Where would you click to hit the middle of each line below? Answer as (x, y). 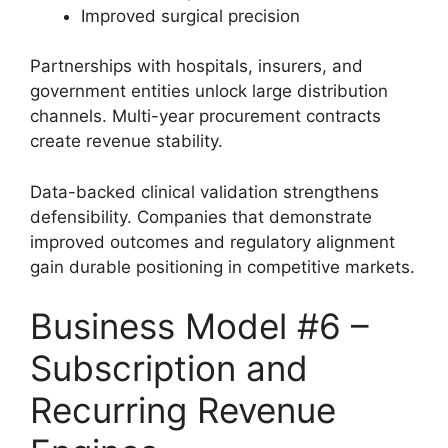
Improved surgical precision (190, 15)
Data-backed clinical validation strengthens (204, 191)
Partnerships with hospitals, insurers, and (196, 66)
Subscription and (169, 368)
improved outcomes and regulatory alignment (212, 241)
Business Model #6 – (199, 326)
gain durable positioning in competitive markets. (222, 266)
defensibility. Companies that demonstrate (201, 216)
